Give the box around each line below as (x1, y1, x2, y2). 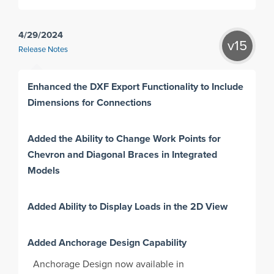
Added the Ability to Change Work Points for (28, 131, 221, 146)
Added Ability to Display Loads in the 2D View (28, 199, 228, 213)
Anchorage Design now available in (33, 259, 185, 269)
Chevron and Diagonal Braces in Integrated (28, 147, 218, 161)
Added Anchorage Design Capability (28, 235, 187, 250)
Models (28, 163, 61, 177)
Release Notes (18, 45, 68, 54)
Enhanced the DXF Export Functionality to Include (28, 79, 244, 94)
